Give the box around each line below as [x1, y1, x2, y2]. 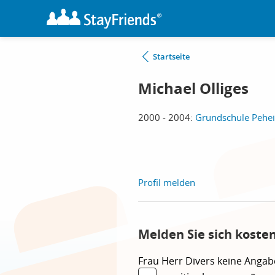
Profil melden [138, 176, 195, 188]
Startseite [153, 51, 190, 62]
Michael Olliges [138, 78, 249, 99]
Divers [185, 254, 217, 268]
